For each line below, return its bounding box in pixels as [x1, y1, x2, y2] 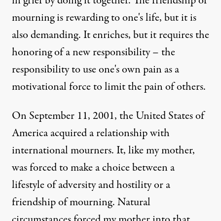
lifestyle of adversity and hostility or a [12, 177, 170, 193]
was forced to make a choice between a [12, 159, 175, 176]
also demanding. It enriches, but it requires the [12, 27, 209, 43]
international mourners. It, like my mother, [12, 142, 195, 158]
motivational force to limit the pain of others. [12, 78, 206, 95]
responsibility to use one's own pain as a [12, 61, 179, 77]
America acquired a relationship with [12, 125, 170, 141]
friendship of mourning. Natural [12, 194, 150, 210]
